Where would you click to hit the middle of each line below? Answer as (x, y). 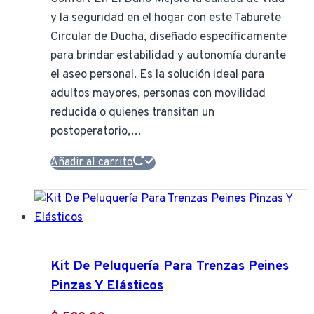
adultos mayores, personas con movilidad (158, 94)
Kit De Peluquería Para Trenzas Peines (170, 266)
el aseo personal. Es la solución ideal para (157, 75)
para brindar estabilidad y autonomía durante (168, 56)
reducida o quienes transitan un (132, 113)
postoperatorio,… (96, 132)
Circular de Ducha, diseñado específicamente (169, 37)
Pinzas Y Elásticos (107, 286)
